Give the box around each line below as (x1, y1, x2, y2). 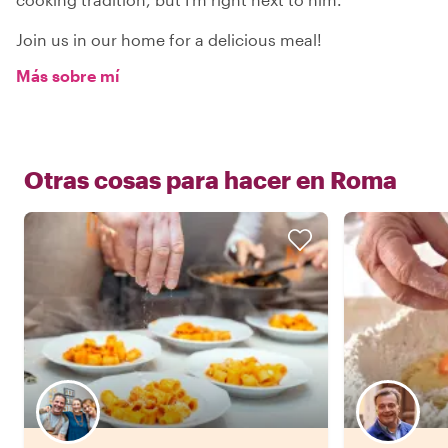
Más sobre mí (16, 66, 120, 86)
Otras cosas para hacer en (24, 165, 325, 195)
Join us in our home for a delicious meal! (16, 30, 322, 50)
